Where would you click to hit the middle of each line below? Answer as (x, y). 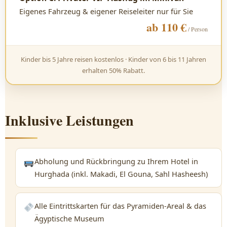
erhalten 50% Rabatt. (113, 70)
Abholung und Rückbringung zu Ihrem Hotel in (116, 161)
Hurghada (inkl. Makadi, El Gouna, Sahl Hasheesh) (121, 174)
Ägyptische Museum (69, 218)
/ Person (197, 29)
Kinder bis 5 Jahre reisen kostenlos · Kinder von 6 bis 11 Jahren (113, 59)
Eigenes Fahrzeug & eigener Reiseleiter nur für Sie (106, 11)
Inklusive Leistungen (69, 120)
